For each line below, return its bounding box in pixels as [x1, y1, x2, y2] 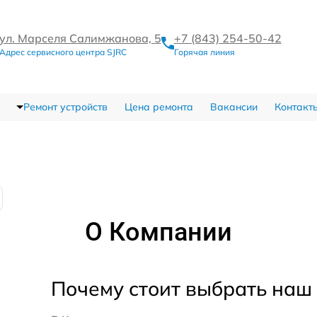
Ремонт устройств [23, 100, 108, 113]
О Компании [85, 217, 232, 247]
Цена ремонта [124, 100, 193, 113]
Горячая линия [173, 46, 235, 57]
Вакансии [209, 100, 258, 113]
